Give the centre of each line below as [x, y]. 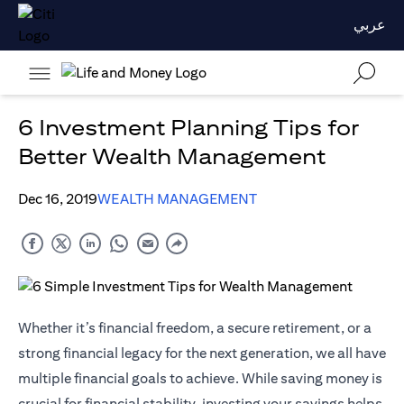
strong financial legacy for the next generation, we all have [202, 353]
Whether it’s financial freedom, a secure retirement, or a [195, 328]
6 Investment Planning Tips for [188, 128]
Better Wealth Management [172, 156]
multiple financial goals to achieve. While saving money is [200, 379]
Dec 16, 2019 [58, 199]
